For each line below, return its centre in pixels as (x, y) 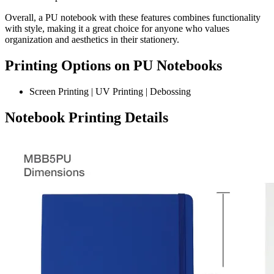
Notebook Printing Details (87, 117)
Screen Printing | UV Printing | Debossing (110, 91)
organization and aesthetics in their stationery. (92, 39)
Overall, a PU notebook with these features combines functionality (133, 17)
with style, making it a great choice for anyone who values (117, 28)
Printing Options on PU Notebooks (113, 65)
